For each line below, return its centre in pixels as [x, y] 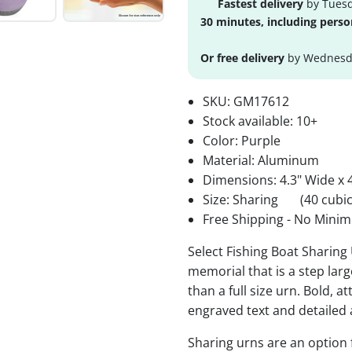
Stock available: [250, 121]
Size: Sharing [242, 199]
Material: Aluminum [261, 160]
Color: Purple [242, 140]
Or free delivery [242, 57]
